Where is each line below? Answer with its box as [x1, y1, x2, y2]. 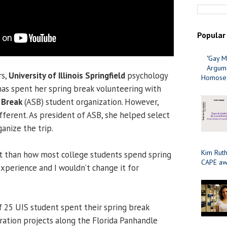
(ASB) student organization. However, [22, 96, 159, 108]
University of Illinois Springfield [9, 70, 125, 82]
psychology [125, 70, 168, 82]
